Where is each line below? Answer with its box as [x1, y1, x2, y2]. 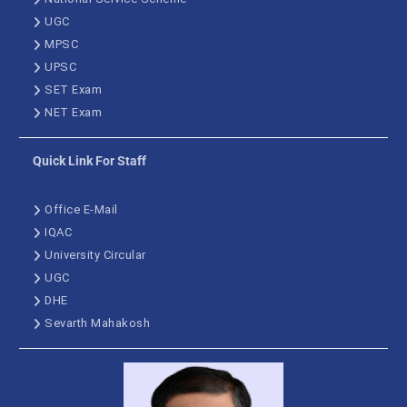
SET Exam [45, 83, 103, 96]
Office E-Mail [45, 203, 118, 216]
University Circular [45, 248, 150, 262]
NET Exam [45, 105, 103, 119]
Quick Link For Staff [33, 154, 147, 168]
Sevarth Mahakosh [45, 316, 151, 330]
